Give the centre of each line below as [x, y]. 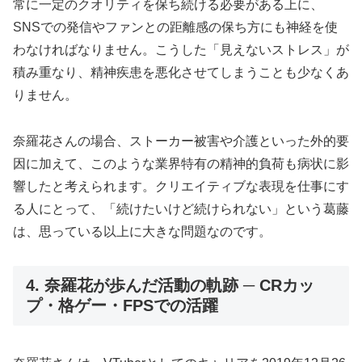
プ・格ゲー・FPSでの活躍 [122, 306]
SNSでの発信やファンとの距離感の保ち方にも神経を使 [175, 27]
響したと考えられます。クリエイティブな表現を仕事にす [181, 186]
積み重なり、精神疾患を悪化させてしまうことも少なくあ [181, 72]
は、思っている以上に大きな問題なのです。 [142, 231]
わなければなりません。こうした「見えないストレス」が [181, 49]
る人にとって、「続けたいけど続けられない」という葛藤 [181, 208]
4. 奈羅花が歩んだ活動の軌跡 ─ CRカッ [170, 286]
